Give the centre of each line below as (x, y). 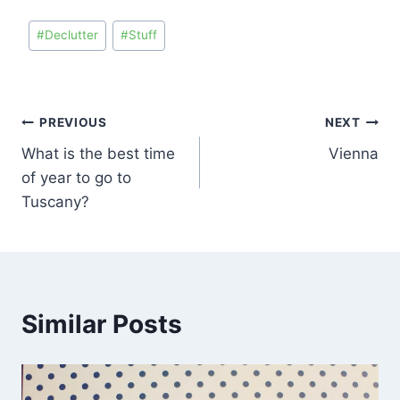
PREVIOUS (73, 123)
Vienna (354, 153)
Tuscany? (55, 201)
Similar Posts (102, 324)
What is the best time (98, 153)
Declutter (72, 35)
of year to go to (76, 177)
